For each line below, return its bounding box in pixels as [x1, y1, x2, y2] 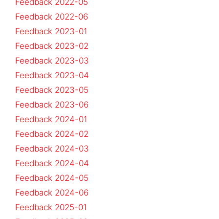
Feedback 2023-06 [15, 99, 88, 109]
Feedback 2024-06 [15, 187, 88, 197]
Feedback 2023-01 [15, 26, 88, 36]
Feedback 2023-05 [15, 85, 88, 95]
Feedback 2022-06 [15, 11, 88, 22]
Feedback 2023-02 [15, 41, 88, 51]
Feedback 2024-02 [15, 129, 88, 139]
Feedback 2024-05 [15, 173, 88, 183]
